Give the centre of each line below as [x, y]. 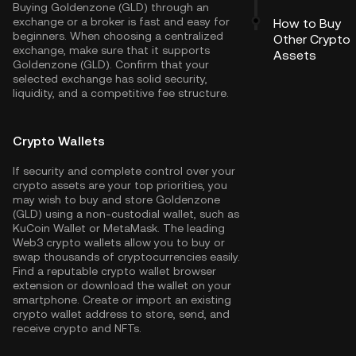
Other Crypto [312, 39]
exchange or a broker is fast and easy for [121, 21]
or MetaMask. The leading [155, 228]
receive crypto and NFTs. [77, 328]
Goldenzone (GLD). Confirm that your [111, 64]
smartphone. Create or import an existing [122, 300]
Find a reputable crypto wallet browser [114, 271]
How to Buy [307, 23]
